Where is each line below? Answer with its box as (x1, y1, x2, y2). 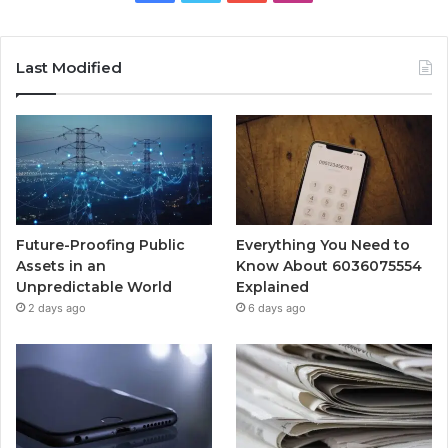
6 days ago (248, 301, 307, 316)
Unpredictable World (16, 278, 172, 297)
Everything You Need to (236, 236, 411, 255)
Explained (236, 278, 310, 297)
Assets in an (16, 257, 106, 276)
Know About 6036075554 (236, 257, 423, 276)
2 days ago (28, 301, 86, 316)
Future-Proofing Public (16, 236, 185, 255)
